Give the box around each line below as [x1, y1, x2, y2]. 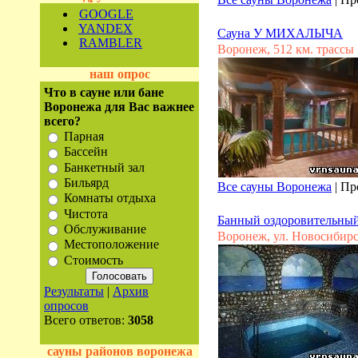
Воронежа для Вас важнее [44, 100, 194, 113]
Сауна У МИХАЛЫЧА [217, 26, 343, 40]
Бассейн [64, 145, 108, 159]
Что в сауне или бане [44, 86, 164, 99]
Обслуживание [64, 222, 146, 237]
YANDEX [78, 22, 133, 35]
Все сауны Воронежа [217, 180, 332, 193]
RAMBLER [79, 36, 142, 50]
